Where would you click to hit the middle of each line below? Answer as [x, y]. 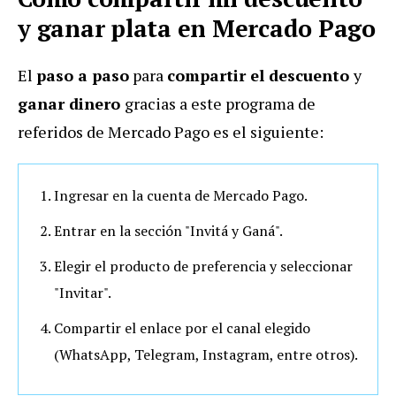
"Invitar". [83, 292]
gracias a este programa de [220, 103]
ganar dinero [71, 103]
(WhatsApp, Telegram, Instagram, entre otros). [206, 354]
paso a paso [83, 75]
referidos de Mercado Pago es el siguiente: [171, 131]
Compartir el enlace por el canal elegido [182, 327]
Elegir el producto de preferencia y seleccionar [203, 266]
